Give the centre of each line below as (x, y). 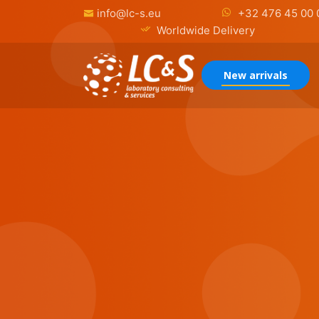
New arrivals (256, 75)
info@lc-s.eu (129, 13)
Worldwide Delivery (204, 30)
